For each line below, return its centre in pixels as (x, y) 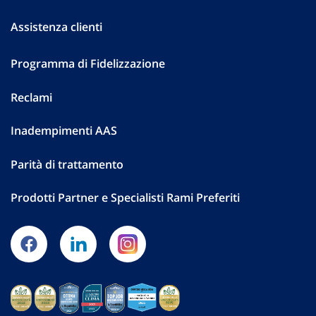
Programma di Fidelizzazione (88, 64)
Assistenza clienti (56, 27)
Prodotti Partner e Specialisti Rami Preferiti (125, 198)
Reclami (31, 97)
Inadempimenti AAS (64, 131)
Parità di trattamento (67, 164)
